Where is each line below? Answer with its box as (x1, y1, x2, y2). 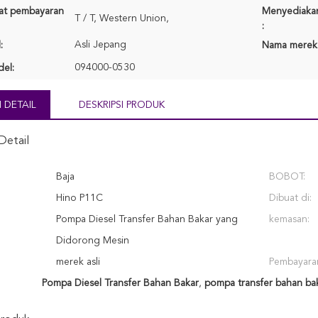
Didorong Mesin (56, 236, 129, 246)
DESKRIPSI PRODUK (79, 100, 165, 110)
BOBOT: (269, 172, 305, 182)
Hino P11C (56, 193, 103, 203)
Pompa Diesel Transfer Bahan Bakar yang (56, 214, 238, 224)
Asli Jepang (75, 40, 126, 50)
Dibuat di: (269, 193, 312, 203)
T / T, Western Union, (75, 13, 169, 23)
